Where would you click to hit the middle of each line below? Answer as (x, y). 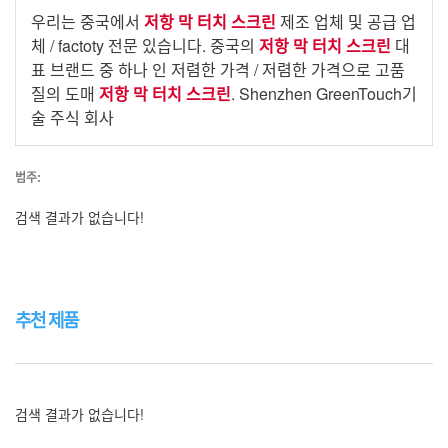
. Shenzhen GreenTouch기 (324, 93)
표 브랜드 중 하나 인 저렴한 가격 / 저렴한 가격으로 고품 (218, 69)
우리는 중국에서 (87, 21)
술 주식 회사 (72, 117)
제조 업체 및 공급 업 (346, 21)
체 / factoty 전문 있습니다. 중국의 (145, 45)
